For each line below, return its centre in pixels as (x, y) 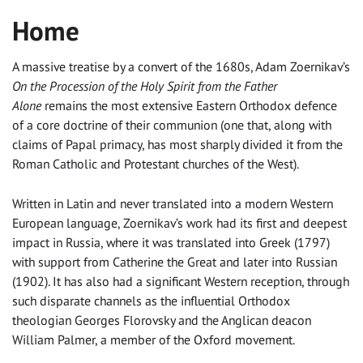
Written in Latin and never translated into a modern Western (173, 203)
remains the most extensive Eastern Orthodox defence (189, 105)
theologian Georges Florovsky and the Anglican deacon (162, 320)
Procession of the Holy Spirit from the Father (163, 85)
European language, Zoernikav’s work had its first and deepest (179, 222)
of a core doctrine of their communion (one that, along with (172, 124)
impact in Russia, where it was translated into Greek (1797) (171, 242)
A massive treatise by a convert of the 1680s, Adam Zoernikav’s (181, 66)
